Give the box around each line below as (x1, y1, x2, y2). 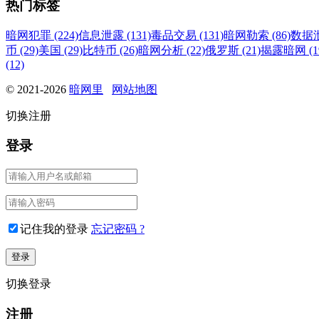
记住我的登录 (20, 223, 88, 235)
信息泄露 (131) (78, 28, 151, 41)
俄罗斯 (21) (205, 43, 261, 56)
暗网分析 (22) (138, 43, 205, 56)
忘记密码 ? (91, 223, 145, 235)
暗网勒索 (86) (224, 28, 291, 41)
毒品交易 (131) (151, 28, 224, 41)
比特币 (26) (83, 43, 138, 56)
